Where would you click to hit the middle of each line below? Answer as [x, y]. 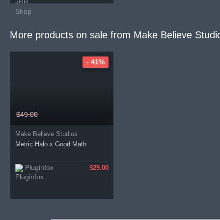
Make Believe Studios [46, 134]
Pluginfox [39, 167]
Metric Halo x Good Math [51, 144]
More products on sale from [72, 35]
